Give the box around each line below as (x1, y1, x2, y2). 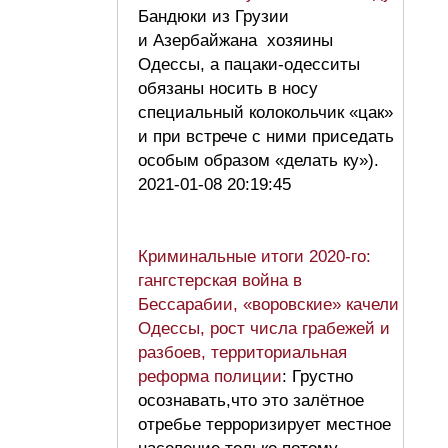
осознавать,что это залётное (138, 391, 364, 411)
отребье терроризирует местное (138, 415, 391, 435)
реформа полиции (138, 367, 282, 387)
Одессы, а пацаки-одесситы (138, 55, 360, 75)
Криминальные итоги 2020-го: (138, 247, 371, 267)
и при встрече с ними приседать (138, 127, 394, 147)
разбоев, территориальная (138, 343, 347, 363)
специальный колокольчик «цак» (138, 103, 393, 123)
